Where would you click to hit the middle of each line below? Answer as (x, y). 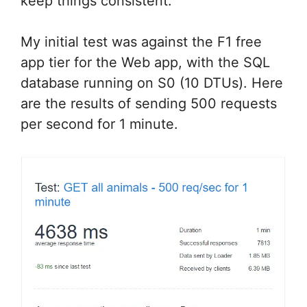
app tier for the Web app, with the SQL (145, 62)
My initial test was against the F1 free (141, 42)
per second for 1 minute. (99, 124)
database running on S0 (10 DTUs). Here (152, 83)
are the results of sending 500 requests (149, 103)
